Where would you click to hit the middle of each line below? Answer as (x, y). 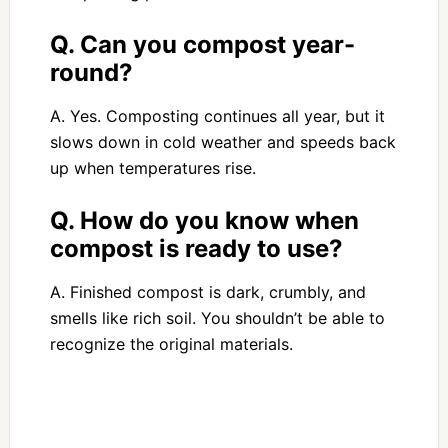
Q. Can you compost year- (202, 45)
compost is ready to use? (196, 249)
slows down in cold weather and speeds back (222, 142)
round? (91, 73)
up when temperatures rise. (152, 168)
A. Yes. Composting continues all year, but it (217, 116)
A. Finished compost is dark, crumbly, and (207, 292)
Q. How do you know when (204, 221)
